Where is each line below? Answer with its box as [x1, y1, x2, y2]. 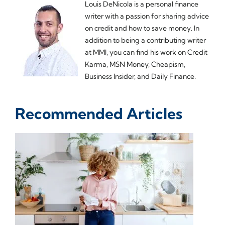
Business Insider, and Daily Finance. [85, 71, 196, 81]
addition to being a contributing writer [85, 35, 206, 45]
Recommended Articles [15, 103, 182, 123]
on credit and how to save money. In [85, 23, 199, 33]
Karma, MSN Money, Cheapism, [85, 59, 185, 69]
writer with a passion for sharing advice [85, 11, 209, 21]
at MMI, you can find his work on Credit [85, 47, 207, 57]
